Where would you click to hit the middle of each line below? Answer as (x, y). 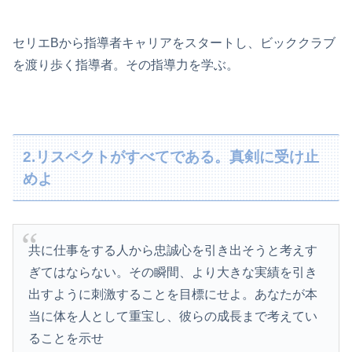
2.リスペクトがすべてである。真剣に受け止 (171, 156)
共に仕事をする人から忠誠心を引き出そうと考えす (173, 251)
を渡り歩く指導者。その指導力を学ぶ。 (126, 65)
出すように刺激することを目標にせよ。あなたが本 (173, 295)
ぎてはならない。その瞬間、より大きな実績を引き (173, 273)
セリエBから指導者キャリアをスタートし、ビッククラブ (174, 43)
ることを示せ (66, 339)
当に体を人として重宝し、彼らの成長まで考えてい (173, 317)
